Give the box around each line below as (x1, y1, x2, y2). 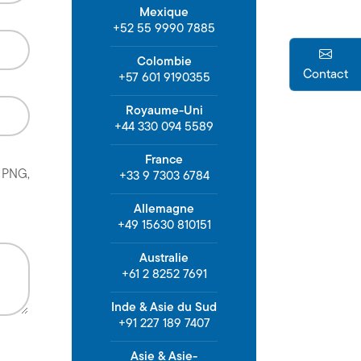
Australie (139, 248, 189, 268)
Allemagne (134, 199, 194, 218)
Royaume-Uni (125, 101, 203, 120)
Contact (303, 64, 348, 83)
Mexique (139, 2, 189, 22)
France (145, 150, 183, 169)
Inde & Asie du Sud (111, 297, 217, 317)
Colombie (136, 52, 192, 71)
